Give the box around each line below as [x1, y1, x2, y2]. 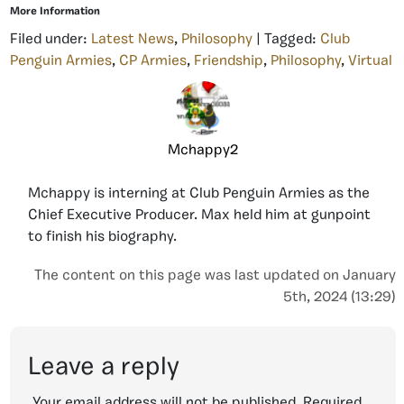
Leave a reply [28, 355, 179, 381]
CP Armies [119, 54, 187, 69]
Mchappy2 [168, 143, 238, 159]
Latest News [91, 32, 174, 48]
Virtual [348, 54, 392, 69]
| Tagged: [252, 32, 320, 48]
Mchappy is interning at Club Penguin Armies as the [28, 187, 370, 202]
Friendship [194, 54, 263, 69]
